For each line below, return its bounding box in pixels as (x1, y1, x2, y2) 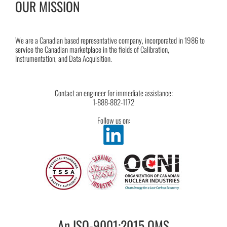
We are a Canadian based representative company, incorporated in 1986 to (15, 34, 205, 46)
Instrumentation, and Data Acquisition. (15, 53, 112, 64)
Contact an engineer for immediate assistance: (54, 87, 173, 99)
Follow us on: (97, 115, 130, 126)
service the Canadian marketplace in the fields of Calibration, (15, 44, 169, 55)
